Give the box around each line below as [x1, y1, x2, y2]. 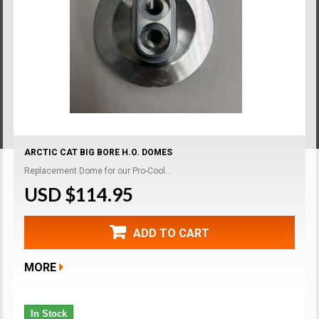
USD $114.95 [24, 182, 134, 206]
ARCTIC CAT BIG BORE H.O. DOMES [24, 147, 173, 157]
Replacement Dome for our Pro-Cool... [24, 165, 172, 176]
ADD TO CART [133, 226, 209, 240]
